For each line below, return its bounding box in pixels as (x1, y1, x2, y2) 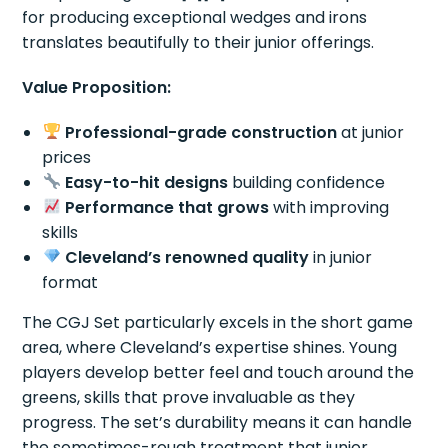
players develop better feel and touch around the (22, 360, 415, 384)
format (42, 270, 99, 294)
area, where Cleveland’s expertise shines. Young (22, 335, 398, 359)
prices (42, 145, 92, 169)
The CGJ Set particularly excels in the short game (22, 310, 414, 334)
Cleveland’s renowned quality (64, 245, 309, 269)
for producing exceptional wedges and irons (22, 5, 368, 29)
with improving (268, 195, 389, 219)
